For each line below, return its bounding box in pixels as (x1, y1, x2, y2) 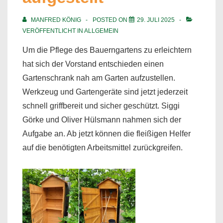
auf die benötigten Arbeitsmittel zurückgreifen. (22, 143, 185, 152)
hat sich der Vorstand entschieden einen (22, 59, 164, 68)
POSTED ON (93, 16, 129, 23)
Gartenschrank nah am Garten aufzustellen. (22, 73, 175, 82)
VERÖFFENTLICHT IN (22, 27, 84, 34)
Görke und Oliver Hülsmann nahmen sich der (22, 115, 181, 124)
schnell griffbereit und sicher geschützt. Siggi (22, 101, 180, 110)
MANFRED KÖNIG (31, 16, 81, 23)
